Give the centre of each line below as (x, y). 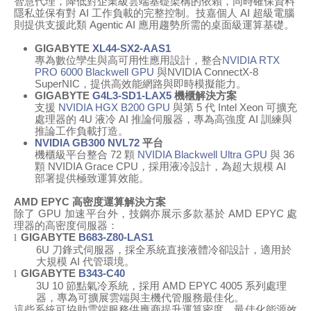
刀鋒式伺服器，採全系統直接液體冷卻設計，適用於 (172, 250)
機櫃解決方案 (205, 96)
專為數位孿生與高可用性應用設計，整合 (128, 60)
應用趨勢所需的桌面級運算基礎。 (216, 25)
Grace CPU (111, 167)
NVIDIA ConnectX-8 (213, 72)
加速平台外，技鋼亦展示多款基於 (145, 214)
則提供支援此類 (50, 25)
